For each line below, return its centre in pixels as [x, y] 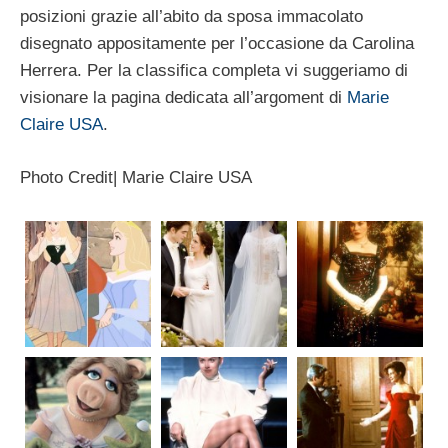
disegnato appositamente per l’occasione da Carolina [217, 43]
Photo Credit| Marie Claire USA [136, 177]
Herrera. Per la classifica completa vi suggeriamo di [214, 70]
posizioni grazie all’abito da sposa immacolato [191, 16]
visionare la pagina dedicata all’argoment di [183, 97]
